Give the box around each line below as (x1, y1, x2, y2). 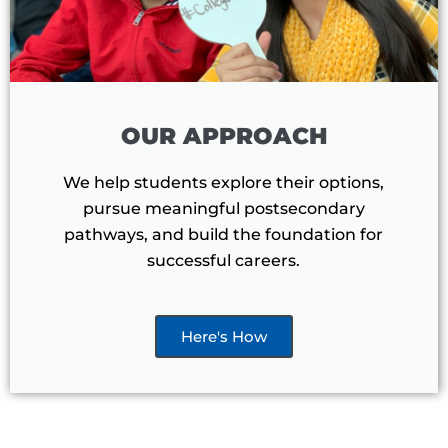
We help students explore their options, (63, 173, 385, 193)
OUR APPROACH (120, 122, 327, 151)
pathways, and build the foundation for (64, 225, 384, 245)
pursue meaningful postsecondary (82, 199, 365, 219)
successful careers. (147, 251, 301, 271)
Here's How (180, 327, 267, 347)
